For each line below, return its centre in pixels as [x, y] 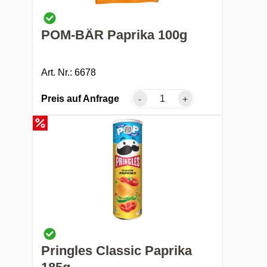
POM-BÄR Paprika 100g [114, 35]
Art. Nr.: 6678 [69, 72]
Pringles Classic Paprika [117, 250]
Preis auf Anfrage [80, 98]
